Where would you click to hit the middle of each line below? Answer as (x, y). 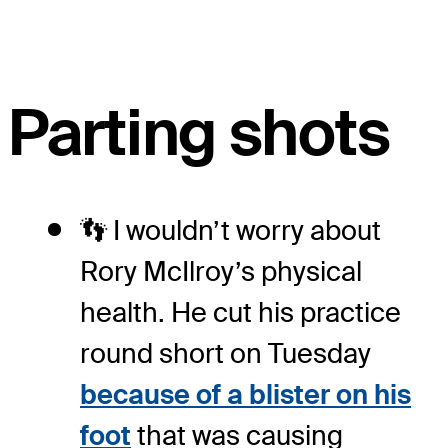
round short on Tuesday (225, 354)
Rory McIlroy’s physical (221, 272)
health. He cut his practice (240, 313)
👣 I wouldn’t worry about (230, 231)
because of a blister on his (245, 395)
